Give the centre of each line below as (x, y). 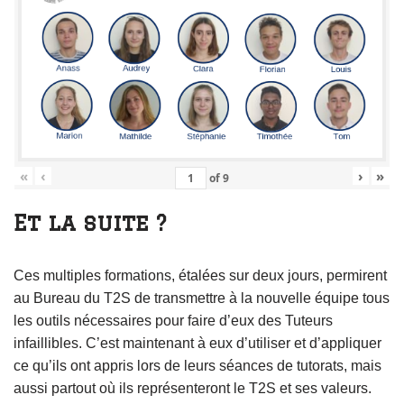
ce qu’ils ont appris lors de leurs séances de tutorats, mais (197, 365)
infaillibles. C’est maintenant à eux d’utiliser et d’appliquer (197, 343)
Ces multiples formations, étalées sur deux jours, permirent (200, 275)
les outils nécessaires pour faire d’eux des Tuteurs (173, 320)
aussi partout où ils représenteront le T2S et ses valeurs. (193, 388)
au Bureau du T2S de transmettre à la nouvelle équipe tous (202, 298)
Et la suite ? (90, 222)
